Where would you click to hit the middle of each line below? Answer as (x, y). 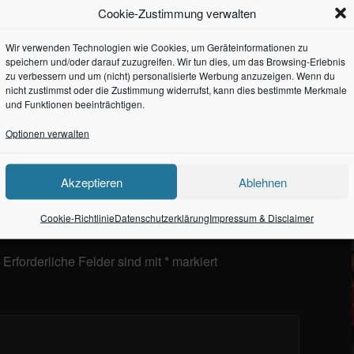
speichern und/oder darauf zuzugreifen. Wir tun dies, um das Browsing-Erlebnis (175, 61)
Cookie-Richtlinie (77, 217)
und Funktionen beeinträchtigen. (75, 104)
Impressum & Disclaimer (262, 217)
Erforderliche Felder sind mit (84, 261)
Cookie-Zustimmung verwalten (177, 13)
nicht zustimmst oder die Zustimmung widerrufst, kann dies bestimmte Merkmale (176, 89)
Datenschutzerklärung (162, 217)
